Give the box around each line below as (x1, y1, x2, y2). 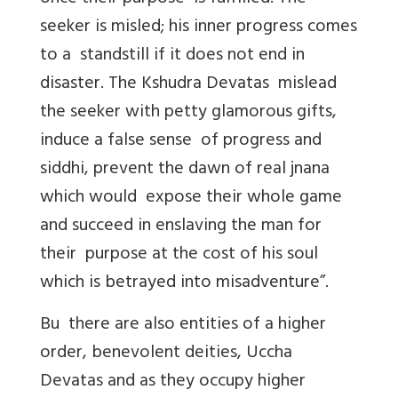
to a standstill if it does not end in (40, 39, 305, 73)
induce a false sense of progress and (40, 124, 322, 158)
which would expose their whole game (40, 181, 342, 215)
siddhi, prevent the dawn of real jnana (40, 153, 330, 187)
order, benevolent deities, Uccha (40, 337, 297, 370)
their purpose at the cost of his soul (40, 238, 318, 272)
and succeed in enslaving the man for (40, 210, 322, 243)
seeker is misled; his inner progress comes (40, 11, 357, 44)
